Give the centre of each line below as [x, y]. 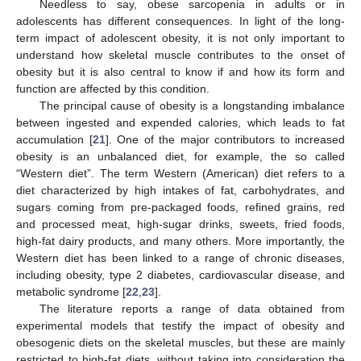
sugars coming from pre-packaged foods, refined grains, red [180, 207]
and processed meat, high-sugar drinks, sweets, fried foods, [180, 224]
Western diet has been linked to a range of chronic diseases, [180, 257]
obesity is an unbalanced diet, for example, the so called [180, 156]
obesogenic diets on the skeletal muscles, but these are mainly [180, 342]
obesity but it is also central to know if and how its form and [180, 71]
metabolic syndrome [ [71, 291]
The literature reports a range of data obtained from [192, 308]
